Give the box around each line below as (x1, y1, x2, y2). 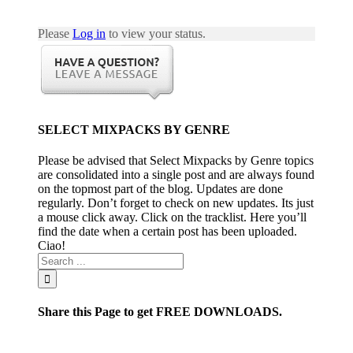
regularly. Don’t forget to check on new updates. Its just (38, 195, 314, 210)
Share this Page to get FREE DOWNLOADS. (38, 305, 282, 319)
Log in (72, 27, 106, 41)
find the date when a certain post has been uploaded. (38, 224, 297, 238)
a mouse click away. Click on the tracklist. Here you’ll (38, 210, 307, 224)
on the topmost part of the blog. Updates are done (38, 181, 283, 195)
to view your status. (106, 27, 206, 41)
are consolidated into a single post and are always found (38, 167, 314, 181)
